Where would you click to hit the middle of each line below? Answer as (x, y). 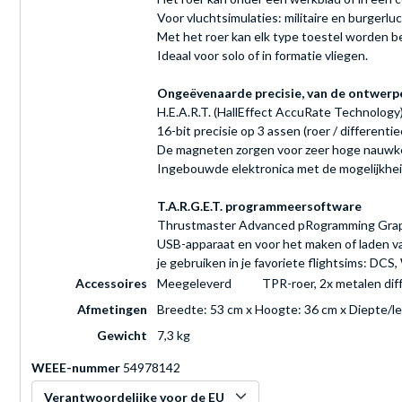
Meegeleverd (194, 284)
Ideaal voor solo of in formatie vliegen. (262, 56)
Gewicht (122, 336)
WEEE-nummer (76, 368)
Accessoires (111, 284)
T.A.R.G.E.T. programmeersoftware (259, 206)
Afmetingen (112, 310)
